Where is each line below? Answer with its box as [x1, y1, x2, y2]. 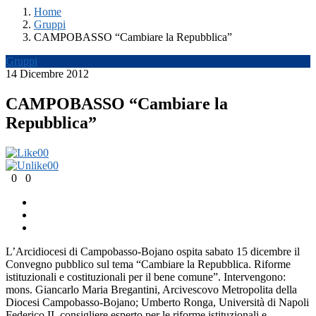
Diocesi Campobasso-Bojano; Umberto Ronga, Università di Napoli [6, 296, 309, 308]
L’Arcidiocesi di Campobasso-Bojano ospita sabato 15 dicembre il [6, 245, 300, 257]
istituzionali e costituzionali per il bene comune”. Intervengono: [6, 270, 286, 283]
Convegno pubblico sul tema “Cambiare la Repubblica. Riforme [6, 257, 291, 270]
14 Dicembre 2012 [6, 68, 89, 80]
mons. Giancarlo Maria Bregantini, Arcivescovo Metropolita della [6, 283, 297, 296]
